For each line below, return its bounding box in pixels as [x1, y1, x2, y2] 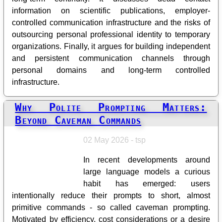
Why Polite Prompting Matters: [15, 101, 207, 114]
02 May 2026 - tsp [83, 136, 146, 145]
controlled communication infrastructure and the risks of [12, 18, 210, 27]
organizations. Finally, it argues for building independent [12, 42, 210, 51]
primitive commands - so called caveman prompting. [12, 203, 210, 212]
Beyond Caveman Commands [15, 113, 142, 127]
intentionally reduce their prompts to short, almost [12, 191, 210, 200]
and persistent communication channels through [12, 54, 210, 62]
